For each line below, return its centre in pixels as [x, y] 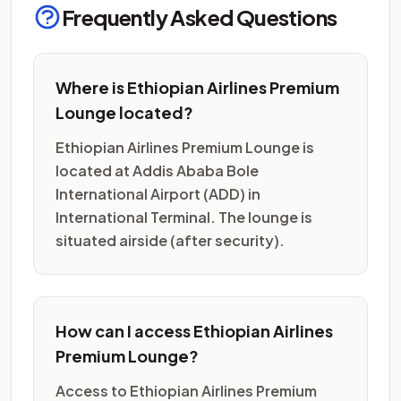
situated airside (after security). [170, 240]
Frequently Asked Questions [200, 17]
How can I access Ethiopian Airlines [194, 331]
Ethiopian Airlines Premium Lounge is [185, 147]
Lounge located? [124, 112]
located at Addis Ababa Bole [157, 171]
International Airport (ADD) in [158, 194]
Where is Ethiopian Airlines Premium [197, 87]
